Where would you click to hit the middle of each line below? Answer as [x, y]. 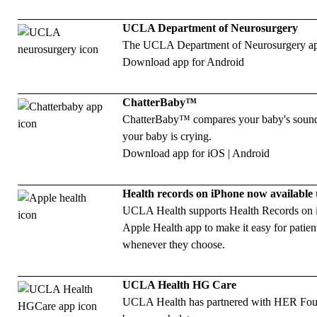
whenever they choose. [174, 245]
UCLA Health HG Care [180, 285]
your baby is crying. [167, 137]
